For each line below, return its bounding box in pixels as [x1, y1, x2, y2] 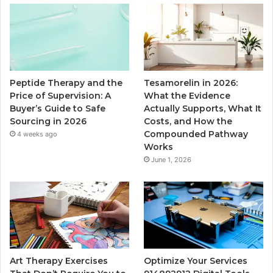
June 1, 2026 [151, 155, 192, 165]
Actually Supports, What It [144, 103, 262, 115]
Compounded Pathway [144, 129, 249, 140]
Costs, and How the [144, 116, 233, 127]
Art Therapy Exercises [10, 255, 108, 267]
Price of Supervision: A [10, 90, 111, 102]
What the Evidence [144, 90, 231, 102]
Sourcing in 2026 [10, 116, 87, 127]
